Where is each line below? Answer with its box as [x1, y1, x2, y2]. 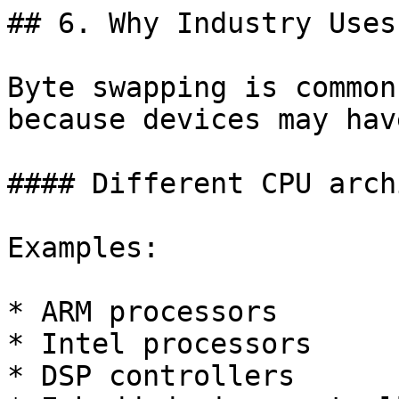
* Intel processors [7, 328, 312, 360]
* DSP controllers [7, 360, 295, 392]
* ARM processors [7, 296, 278, 328]
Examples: [7, 232, 159, 264]
